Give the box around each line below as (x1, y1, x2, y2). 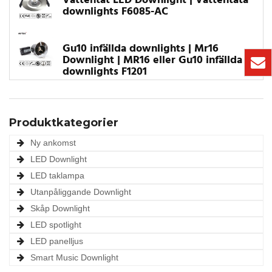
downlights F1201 (63, 63, 147, 81)
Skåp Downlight (30, 203, 90, 213)
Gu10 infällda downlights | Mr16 (63, 39, 219, 58)
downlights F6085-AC (63, 2, 168, 21)
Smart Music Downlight (30, 252, 118, 262)
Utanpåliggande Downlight (30, 186, 131, 197)
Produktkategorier (9, 115, 118, 129)
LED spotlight (30, 219, 81, 229)
